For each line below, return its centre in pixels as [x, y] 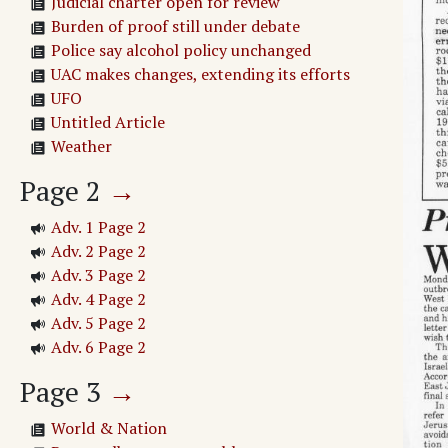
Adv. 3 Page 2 [98, 275]
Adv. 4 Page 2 [98, 299]
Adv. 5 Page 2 [98, 323]
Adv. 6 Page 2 [98, 347]
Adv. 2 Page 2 [98, 251]
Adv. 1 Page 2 [98, 227]
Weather [81, 146]
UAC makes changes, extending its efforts [200, 74]
